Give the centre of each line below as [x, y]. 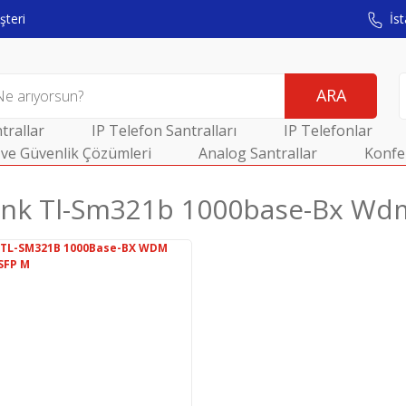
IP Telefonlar [328, 131]
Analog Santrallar [258, 154]
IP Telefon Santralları [164, 131]
